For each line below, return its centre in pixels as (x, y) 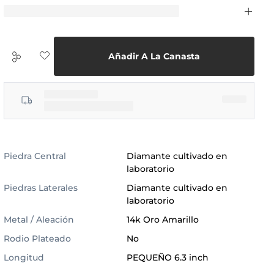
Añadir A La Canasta (154, 56)
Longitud (24, 257)
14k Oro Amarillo (163, 219)
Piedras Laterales (41, 187)
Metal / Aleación (39, 219)
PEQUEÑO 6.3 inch (168, 257)
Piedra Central (35, 156)
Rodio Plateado (38, 238)
